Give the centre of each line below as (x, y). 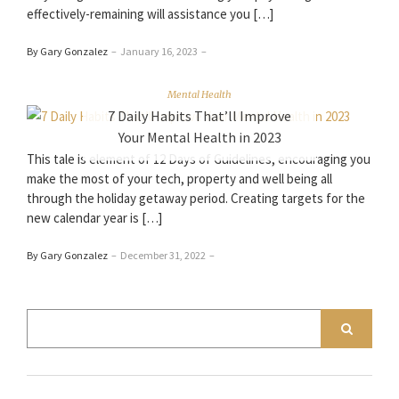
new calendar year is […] (94, 218)
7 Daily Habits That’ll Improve (199, 115)
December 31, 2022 (163, 256)
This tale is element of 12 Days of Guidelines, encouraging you (199, 159)
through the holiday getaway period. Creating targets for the (196, 199)
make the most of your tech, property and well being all (179, 179)
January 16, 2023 (159, 52)
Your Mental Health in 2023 (199, 137)
